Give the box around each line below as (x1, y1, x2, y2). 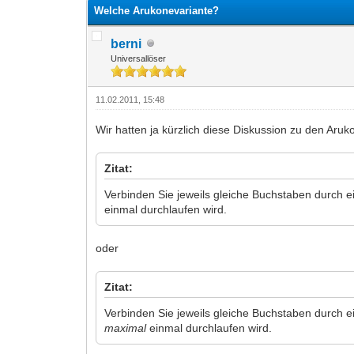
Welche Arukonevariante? (94, 4, 220, 17)
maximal (104, 321, 147, 334)
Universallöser (111, 53, 167, 63)
